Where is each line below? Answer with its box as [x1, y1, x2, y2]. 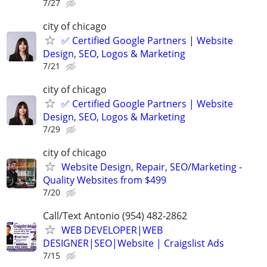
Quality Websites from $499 [43, 173, 166, 187]
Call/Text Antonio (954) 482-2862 [43, 209, 187, 223]
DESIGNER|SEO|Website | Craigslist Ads [43, 237, 224, 250]
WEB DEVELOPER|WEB [61, 223, 163, 237]
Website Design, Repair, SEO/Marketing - [61, 160, 242, 174]
